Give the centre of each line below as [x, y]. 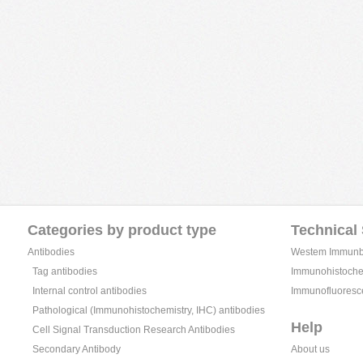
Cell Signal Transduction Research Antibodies [134, 330]
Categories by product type [122, 230]
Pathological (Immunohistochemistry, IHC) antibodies [149, 310]
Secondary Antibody [77, 349]
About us [310, 349]
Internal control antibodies [90, 291]
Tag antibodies [65, 271]
